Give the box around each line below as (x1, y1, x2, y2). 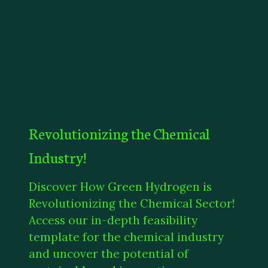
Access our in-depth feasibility (29, 212, 197, 227)
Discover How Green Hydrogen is (29, 179, 212, 194)
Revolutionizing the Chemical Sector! (29, 196, 234, 211)
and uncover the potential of (29, 246, 188, 261)
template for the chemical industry (29, 229, 224, 244)
